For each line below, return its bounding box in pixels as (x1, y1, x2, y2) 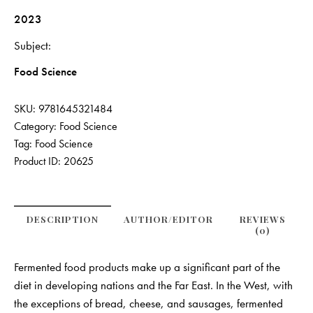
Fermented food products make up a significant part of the (14, 259, 280, 275)
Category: (14, 119, 59, 134)
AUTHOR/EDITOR (124, 213, 213, 226)
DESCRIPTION (27, 213, 99, 226)
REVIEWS (239, 213, 286, 226)
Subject (14, 37, 48, 53)
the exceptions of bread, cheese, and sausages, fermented (14, 296, 283, 312)
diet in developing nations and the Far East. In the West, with (14, 277, 293, 293)
